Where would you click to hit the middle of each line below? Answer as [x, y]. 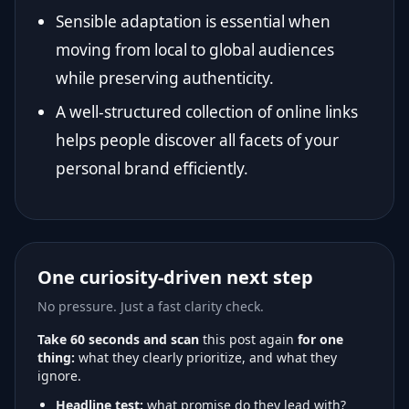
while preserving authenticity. [165, 78]
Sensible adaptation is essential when [193, 21]
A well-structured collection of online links [207, 112]
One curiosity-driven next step [175, 278]
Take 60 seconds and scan [118, 340]
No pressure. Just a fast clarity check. [151, 307]
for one [320, 340]
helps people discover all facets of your [197, 141]
